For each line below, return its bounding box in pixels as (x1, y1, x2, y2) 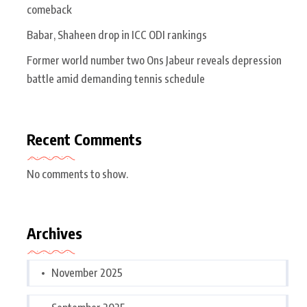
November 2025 (51, 266, 123, 280)
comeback (27, 3, 72, 16)
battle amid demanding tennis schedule (27, 72, 205, 86)
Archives (27, 223, 82, 243)
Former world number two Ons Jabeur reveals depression (27, 53, 282, 67)
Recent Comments (27, 130, 142, 149)
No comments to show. (27, 167, 128, 181)
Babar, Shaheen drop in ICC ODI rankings (27, 28, 207, 42)
